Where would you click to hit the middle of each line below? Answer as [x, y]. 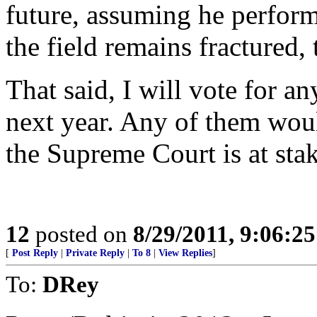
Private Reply [95, 253]
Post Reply [35, 253]
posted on [81, 234]
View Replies [185, 253]
